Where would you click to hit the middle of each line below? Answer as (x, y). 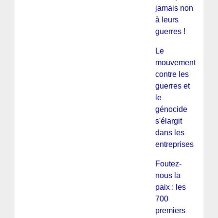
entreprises (174, 144)
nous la (168, 175)
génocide (171, 109)
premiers (170, 210)
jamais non (174, 8)
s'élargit (168, 121)
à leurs (167, 19)
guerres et (172, 86)
